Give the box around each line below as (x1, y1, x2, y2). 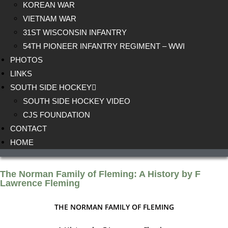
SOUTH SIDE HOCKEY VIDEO (23, 97, 130, 105)
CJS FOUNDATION (23, 110, 90, 119)
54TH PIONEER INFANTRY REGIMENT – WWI (23, 42, 185, 50)
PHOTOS (10, 55, 43, 64)
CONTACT (10, 124, 47, 133)
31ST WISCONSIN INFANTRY (23, 28, 127, 37)
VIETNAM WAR (23, 14, 76, 23)
